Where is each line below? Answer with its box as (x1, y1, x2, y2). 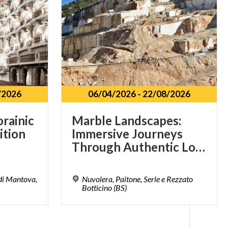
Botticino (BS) (82, 183, 127, 193)
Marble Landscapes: (72, 112, 182, 128)
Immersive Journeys (72, 126, 183, 141)
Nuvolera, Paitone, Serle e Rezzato (82, 174, 193, 184)
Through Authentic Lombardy (195, 139, 206, 154)
